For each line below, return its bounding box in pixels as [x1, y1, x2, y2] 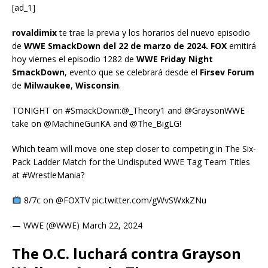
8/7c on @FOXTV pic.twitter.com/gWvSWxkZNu [21, 194, 206, 206]
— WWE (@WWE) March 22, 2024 [12, 219, 142, 231]
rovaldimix [12, 26, 57, 38]
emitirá [227, 39, 256, 51]
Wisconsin [75, 79, 119, 91]
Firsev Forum [200, 66, 254, 78]
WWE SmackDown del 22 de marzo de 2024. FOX [22, 39, 227, 51]
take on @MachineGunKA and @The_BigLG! [12, 117, 181, 129]
